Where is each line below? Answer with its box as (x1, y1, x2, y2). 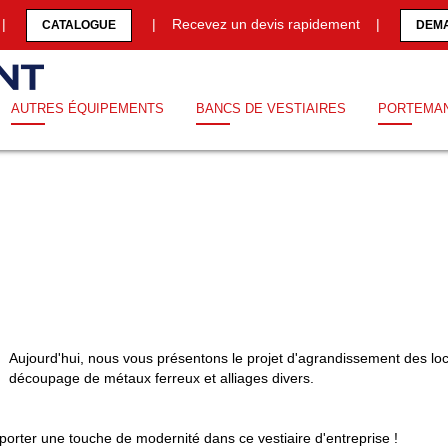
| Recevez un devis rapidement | (131, 15, 400, 32)
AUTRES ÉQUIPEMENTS (11, 101, 164, 116)
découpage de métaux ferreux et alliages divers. (9, 369, 314, 386)
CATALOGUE (41, 17, 116, 32)
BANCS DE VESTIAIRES (196, 101, 346, 116)
